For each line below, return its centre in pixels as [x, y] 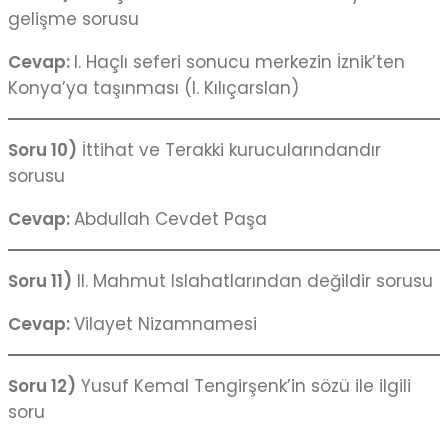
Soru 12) [42, 386]
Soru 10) [42, 150]
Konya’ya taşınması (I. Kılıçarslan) [153, 88]
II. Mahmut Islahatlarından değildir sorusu [252, 281]
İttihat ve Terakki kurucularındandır [229, 150]
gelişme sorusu [73, 19]
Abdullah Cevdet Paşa [170, 219]
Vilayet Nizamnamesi [165, 324]
